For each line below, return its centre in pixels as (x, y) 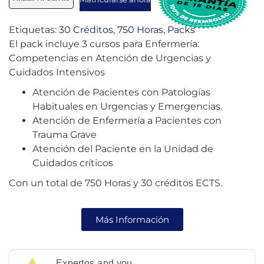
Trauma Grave (65, 134)
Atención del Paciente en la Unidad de (123, 148)
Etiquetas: (34, 29)
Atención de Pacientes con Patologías (121, 92)
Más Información (132, 219)
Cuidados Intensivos (57, 72)
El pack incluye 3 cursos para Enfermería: (104, 44)
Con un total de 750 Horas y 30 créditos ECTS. (115, 183)
